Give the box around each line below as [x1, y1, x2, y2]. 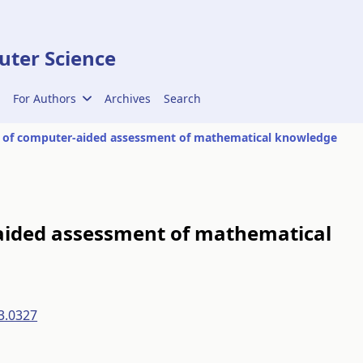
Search [163, 91, 201, 106]
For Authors [13, 91, 76, 106]
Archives [104, 91, 151, 106]
